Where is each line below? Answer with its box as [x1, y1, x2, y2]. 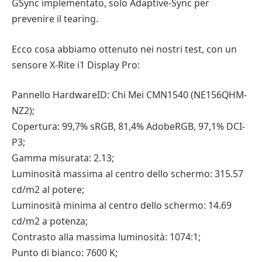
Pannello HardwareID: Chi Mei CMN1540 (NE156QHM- [12, 88, 247, 102]
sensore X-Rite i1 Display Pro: [12, 58, 140, 71]
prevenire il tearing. [12, 12, 98, 26]
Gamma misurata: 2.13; [12, 151, 114, 165]
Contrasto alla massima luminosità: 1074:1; [12, 230, 201, 244]
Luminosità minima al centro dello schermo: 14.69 [12, 199, 232, 212]
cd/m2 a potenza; [12, 215, 88, 228]
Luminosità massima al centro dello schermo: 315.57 [12, 167, 243, 181]
